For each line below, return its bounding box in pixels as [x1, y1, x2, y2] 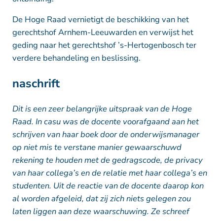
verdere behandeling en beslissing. [12, 52, 141, 64]
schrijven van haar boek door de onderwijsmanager [12, 129, 199, 141]
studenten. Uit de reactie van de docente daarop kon [12, 180, 204, 192]
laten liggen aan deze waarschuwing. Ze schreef [12, 206, 189, 218]
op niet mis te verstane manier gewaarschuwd [12, 142, 182, 153]
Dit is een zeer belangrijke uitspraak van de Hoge [12, 103, 192, 115]
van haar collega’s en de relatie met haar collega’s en [12, 167, 207, 179]
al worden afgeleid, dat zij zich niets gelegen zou [12, 193, 191, 205]
